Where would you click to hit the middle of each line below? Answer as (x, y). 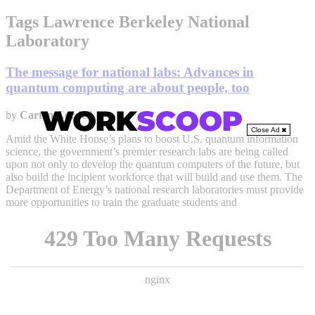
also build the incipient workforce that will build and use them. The (154, 176)
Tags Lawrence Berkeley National (128, 21)
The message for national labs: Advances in (130, 72)
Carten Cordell (56, 115)
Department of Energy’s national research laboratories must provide (155, 189)
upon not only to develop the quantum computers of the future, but (153, 164)
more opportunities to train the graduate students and (121, 202)
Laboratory (47, 40)
